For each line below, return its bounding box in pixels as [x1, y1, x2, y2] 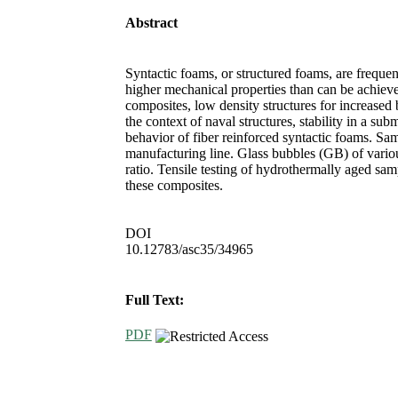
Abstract [124, 14, 178, 30]
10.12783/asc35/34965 [124, 241, 253, 257]
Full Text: [124, 292, 184, 308]
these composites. [124, 177, 223, 193]
